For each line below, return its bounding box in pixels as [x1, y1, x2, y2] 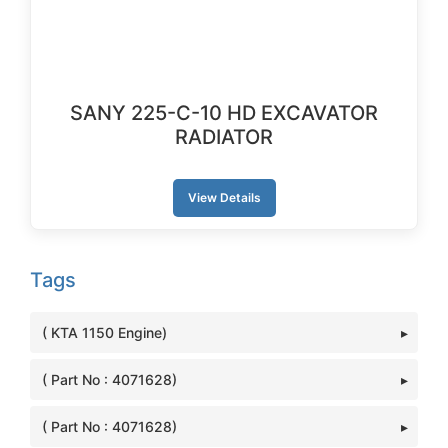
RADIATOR [175, 125, 273, 149]
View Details [187, 190, 261, 205]
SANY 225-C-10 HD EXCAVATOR [70, 101, 378, 125]
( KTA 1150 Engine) [42, 324, 167, 341]
